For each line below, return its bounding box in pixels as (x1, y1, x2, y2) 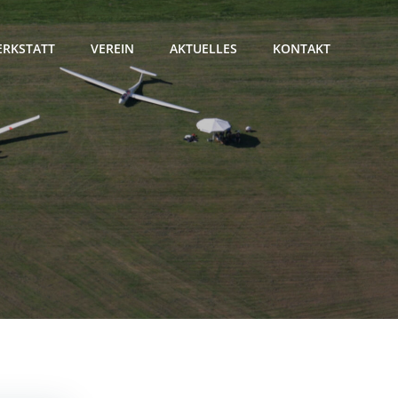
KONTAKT (273, 40, 330, 58)
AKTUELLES (170, 40, 237, 58)
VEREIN (91, 40, 134, 58)
